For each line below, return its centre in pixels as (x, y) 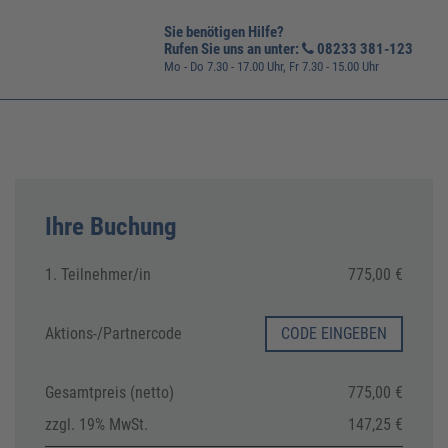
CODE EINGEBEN (334, 333)
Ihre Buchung (111, 226)
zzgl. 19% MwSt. (96, 424)
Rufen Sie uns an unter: (233, 49)
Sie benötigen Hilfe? (224, 32)
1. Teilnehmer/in (98, 274)
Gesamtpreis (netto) (109, 392)
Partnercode (142, 333)
